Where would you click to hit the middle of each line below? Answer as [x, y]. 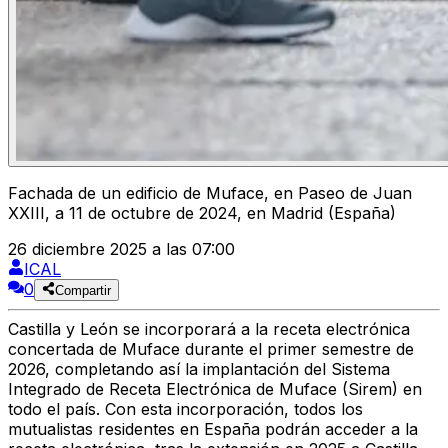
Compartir [83, 291]
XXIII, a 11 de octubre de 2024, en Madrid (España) [202, 213]
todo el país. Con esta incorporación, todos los [185, 409]
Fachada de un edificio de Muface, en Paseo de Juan [210, 193]
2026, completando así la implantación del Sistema [199, 369]
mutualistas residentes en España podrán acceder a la [213, 429]
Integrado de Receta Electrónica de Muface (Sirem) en [215, 389]
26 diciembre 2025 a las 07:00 [121, 249]
